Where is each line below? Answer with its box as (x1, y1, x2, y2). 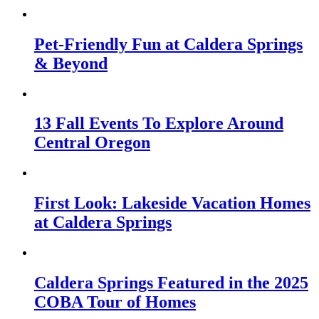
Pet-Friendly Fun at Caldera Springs (34, 34, 303, 53)
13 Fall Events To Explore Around (34, 114, 283, 133)
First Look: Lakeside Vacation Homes (34, 194, 310, 213)
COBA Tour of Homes (34, 293, 196, 312)
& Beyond (34, 53, 108, 73)
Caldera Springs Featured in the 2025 (34, 273, 308, 293)
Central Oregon (34, 133, 150, 152)
